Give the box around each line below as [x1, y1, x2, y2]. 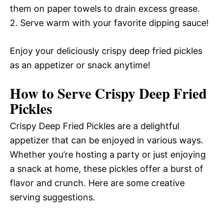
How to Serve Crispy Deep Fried [10, 83, 207, 104]
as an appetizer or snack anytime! [10, 60, 150, 70]
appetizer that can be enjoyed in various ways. [10, 135, 203, 145]
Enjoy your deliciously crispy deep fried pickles [10, 46, 202, 56]
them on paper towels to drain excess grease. [10, 3, 200, 14]
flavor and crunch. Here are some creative [10, 178, 185, 188]
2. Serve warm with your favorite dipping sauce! [10, 18, 209, 28]
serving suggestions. [10, 192, 95, 202]
